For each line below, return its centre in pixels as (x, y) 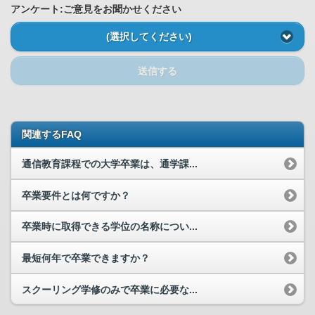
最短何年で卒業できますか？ (86, 258)
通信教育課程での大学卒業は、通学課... (110, 164)
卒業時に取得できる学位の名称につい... (110, 227)
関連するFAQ (52, 135)
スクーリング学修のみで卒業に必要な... (110, 289)
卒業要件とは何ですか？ (76, 195)
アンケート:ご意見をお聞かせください (96, 9)
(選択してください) (149, 37)
